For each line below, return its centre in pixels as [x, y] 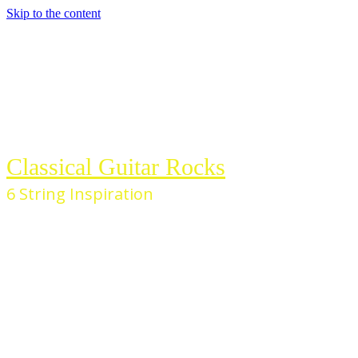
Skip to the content [54, 13]
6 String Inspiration [80, 194]
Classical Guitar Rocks [116, 167]
